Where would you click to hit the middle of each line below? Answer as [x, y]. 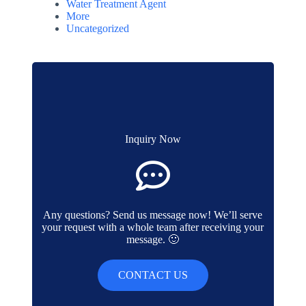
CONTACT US [153, 275]
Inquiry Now [153, 139]
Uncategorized [97, 29]
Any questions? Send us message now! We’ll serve [153, 215]
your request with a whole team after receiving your [153, 227]
